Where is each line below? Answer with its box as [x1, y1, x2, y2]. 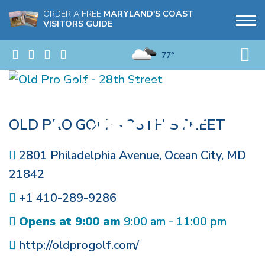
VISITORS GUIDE [43, 18, 113, 30]
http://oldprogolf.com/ [19, 237, 139, 254]
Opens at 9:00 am [19, 214, 121, 230]
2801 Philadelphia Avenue [19, 147, 159, 164]
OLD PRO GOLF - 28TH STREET [9, 115, 225, 135]
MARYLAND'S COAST [104, 8, 194, 20]
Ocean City [164, 147, 221, 164]
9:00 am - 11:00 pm [121, 214, 227, 230]
